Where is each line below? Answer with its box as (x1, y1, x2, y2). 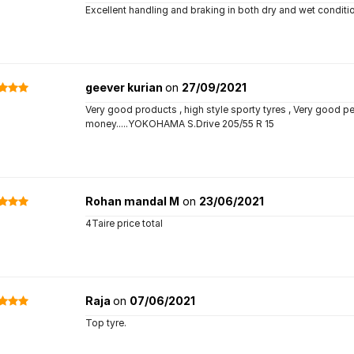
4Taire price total (85, 217, 163, 229)
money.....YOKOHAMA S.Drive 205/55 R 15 (85, 118, 274, 130)
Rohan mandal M (85, 194, 179, 208)
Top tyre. (85, 317, 126, 329)
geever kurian (85, 81, 165, 94)
